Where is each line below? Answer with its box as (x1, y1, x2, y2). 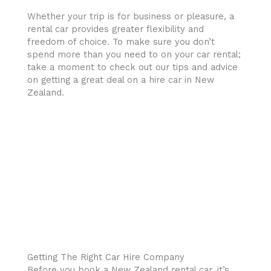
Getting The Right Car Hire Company (27, 251, 184, 263)
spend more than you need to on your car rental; (27, 48, 241, 60)
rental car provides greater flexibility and (27, 23, 204, 34)
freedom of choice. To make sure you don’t (27, 36, 215, 47)
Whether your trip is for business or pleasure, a (27, 10, 234, 22)
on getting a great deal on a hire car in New (27, 74, 214, 85)
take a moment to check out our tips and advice (27, 61, 238, 73)
